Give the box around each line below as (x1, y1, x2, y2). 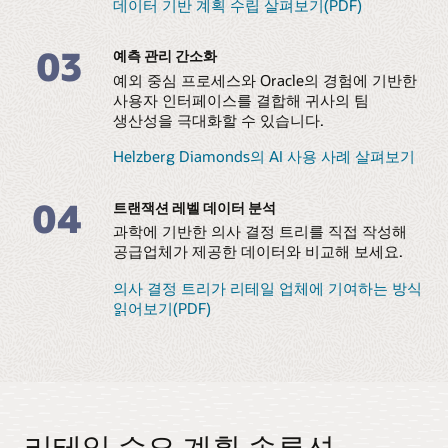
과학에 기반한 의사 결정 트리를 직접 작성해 (112, 221, 407, 242)
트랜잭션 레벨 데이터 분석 (112, 197, 276, 217)
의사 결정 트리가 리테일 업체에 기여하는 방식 (112, 277, 422, 298)
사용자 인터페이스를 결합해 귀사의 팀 (112, 90, 369, 111)
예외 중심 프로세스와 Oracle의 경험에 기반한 (112, 70, 417, 91)
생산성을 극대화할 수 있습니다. (112, 110, 324, 131)
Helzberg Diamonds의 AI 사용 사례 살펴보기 (112, 146, 415, 167)
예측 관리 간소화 (112, 46, 217, 66)
